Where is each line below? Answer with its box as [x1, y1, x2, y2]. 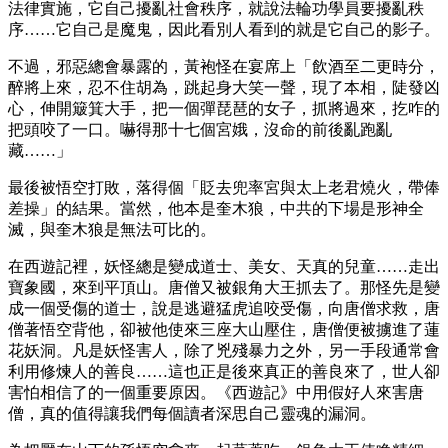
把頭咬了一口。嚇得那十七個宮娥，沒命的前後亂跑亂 [8, 120, 392, 138]
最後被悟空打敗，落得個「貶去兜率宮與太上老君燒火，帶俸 [8, 178, 440, 196]
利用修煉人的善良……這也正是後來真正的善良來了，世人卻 [8, 362, 440, 380]
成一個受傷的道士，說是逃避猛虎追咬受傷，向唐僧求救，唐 [8, 299, 440, 317]
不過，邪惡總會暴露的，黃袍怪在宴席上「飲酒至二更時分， [8, 57, 440, 75]
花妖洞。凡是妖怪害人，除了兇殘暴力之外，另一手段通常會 [8, 341, 440, 359]
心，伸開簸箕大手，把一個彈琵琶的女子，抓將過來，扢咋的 [8, 99, 440, 117]
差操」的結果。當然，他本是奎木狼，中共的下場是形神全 [8, 199, 424, 217]
